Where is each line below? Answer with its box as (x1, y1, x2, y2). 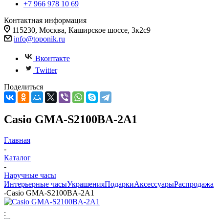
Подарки (105, 179, 134, 188)
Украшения (67, 179, 105, 188)
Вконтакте (35, 54, 70, 63)
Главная (4, 135, 30, 144)
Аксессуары (134, 179, 174, 188)
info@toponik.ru (14, 35, 65, 44)
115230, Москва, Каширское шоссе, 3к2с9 (12, 26, 151, 35)
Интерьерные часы (4, 179, 67, 188)
